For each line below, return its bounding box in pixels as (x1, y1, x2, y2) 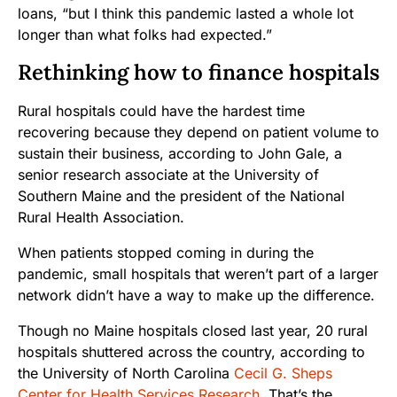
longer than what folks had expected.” (18, 26, 272, 44)
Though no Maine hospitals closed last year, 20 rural (18, 322, 368, 340)
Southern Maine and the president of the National (18, 187, 345, 206)
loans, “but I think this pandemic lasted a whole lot (18, 4, 354, 23)
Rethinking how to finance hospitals (18, 58, 379, 87)
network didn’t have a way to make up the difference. (18, 286, 375, 305)
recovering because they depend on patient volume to (18, 123, 379, 142)
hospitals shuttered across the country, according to (18, 343, 365, 362)
